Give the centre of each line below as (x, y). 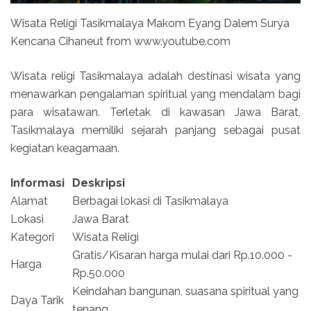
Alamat (29, 201)
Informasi (37, 183)
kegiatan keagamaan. (65, 148)
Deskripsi (99, 183)
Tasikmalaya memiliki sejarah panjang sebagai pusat (155, 130)
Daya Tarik (37, 300)
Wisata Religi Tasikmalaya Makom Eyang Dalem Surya (150, 23)
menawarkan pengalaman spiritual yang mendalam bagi (155, 94)
